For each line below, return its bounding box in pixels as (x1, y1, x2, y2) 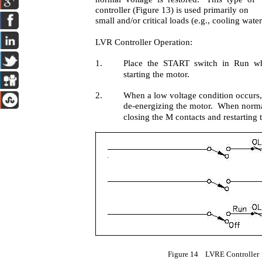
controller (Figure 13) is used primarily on (95, 5, 249, 15)
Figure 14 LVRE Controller (168, 250, 260, 258)
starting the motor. (123, 70, 190, 79)
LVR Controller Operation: (95, 37, 193, 47)
